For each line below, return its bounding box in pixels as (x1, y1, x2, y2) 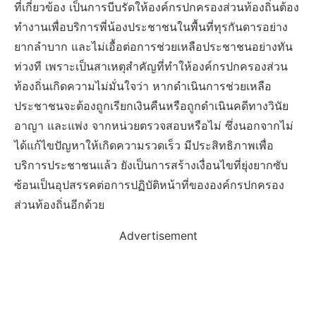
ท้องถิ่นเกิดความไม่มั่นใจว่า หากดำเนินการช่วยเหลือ (14, 79, 272, 94)
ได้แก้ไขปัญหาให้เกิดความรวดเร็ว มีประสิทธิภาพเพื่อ (14, 138, 274, 153)
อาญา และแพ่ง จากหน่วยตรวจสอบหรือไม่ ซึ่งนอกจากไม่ (14, 119, 293, 133)
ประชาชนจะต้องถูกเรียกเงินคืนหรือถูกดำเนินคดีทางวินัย (14, 99, 288, 114)
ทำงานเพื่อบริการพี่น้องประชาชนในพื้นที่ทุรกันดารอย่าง (14, 20, 288, 35)
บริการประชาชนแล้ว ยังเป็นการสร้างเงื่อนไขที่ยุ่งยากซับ (14, 158, 288, 173)
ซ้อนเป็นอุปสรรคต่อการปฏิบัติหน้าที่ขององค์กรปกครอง (14, 178, 284, 193)
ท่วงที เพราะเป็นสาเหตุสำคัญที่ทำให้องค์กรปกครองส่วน (14, 59, 288, 74)
